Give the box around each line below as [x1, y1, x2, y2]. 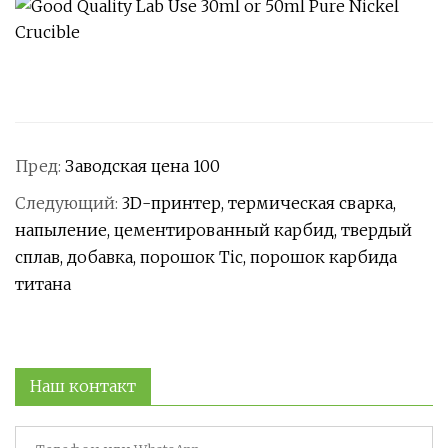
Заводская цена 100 [65, 156, 220, 177]
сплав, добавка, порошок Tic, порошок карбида [15, 247, 397, 268]
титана [15, 274, 71, 295]
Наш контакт [30, 376, 136, 397]
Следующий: [15, 193, 122, 214]
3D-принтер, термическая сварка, [122, 193, 396, 214]
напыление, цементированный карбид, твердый [15, 220, 412, 241]
